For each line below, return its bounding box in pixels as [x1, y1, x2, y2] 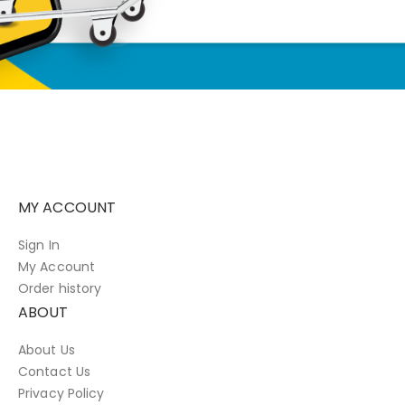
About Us [18, 340, 75, 359]
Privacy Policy [18, 383, 105, 402]
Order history [18, 278, 102, 297]
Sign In [18, 235, 60, 254]
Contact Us [18, 362, 90, 381]
